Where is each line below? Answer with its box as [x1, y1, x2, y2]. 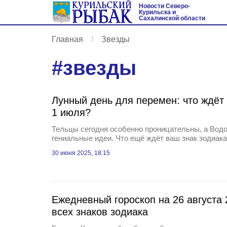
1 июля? [52, 107, 91, 118]
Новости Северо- [139, 3, 190, 10]
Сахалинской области [139, 15, 205, 22]
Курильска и [139, 9, 176, 16]
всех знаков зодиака [52, 206, 148, 217]
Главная [52, 35, 83, 44]
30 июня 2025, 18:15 [52, 149, 110, 157]
